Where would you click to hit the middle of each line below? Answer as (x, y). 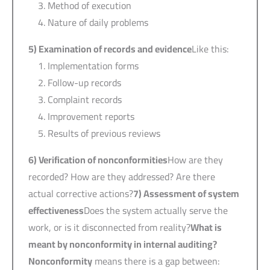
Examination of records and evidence (115, 49)
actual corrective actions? (81, 193)
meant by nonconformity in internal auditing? (123, 244)
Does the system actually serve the (156, 210)
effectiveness (56, 210)
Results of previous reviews (104, 133)
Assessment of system (191, 193)
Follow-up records (84, 82)
